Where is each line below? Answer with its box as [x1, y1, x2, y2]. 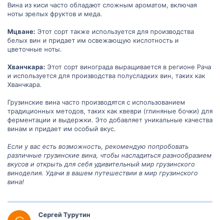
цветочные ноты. [7, 45, 62, 53]
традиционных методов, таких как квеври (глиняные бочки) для [7, 107, 213, 115]
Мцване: [7, 27, 35, 35]
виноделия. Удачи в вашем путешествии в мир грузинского [7, 168, 198, 177]
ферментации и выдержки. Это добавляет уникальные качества [7, 115, 213, 124]
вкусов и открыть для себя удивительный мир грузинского [7, 160, 195, 168]
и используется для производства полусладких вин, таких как [7, 71, 205, 80]
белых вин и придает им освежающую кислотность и [7, 36, 179, 44]
